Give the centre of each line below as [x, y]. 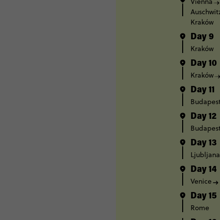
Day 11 [203, 90]
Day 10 [204, 64]
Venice [201, 181]
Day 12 [204, 117]
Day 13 [204, 143]
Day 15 [204, 196]
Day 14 [204, 170]
